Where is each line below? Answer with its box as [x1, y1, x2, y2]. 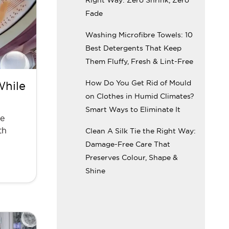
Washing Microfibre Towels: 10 [85, 30, 193, 39]
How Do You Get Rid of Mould [85, 78, 191, 87]
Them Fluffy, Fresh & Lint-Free [85, 57, 193, 65]
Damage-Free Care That [85, 140, 170, 148]
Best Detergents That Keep [85, 43, 181, 52]
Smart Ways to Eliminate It [85, 105, 180, 113]
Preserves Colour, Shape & [85, 153, 178, 162]
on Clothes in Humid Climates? [85, 91, 194, 100]
